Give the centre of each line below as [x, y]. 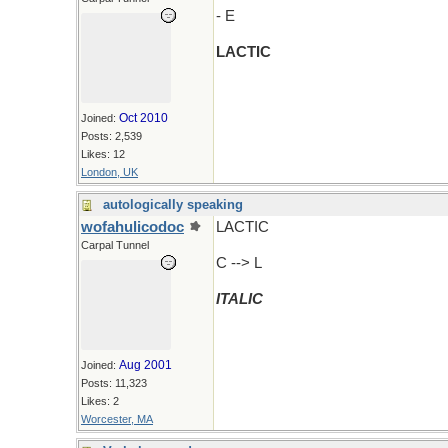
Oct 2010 [143, 118]
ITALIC [239, 299]
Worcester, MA [117, 419]
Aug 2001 [145, 365]
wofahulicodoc [132, 227]
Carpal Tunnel [115, 245]
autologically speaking [173, 204]
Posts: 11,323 [114, 383]
